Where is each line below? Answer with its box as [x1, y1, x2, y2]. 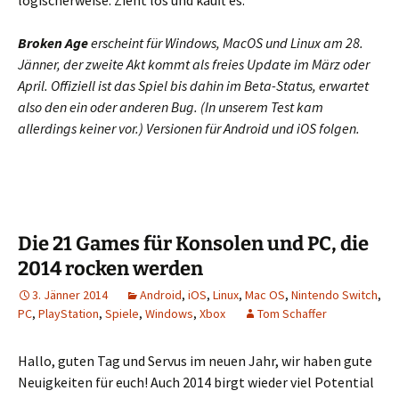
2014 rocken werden [18, 256, 203, 281]
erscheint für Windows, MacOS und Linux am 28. [88, 33, 363, 52]
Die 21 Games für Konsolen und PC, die [18, 231, 369, 256]
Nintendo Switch [291, 286, 378, 303]
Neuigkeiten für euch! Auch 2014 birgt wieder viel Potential [18, 372, 374, 391]
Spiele [105, 305, 139, 322]
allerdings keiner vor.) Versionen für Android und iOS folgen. [18, 118, 360, 137]
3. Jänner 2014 [32, 286, 108, 303]
